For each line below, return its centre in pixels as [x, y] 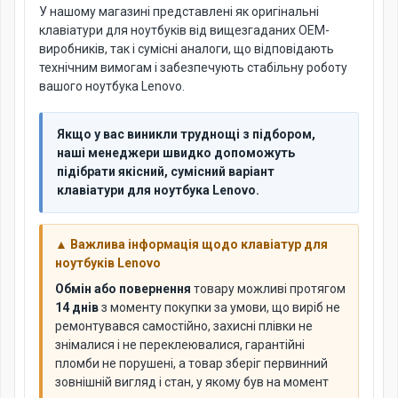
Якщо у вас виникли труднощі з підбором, [186, 134]
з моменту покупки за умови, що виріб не [219, 307]
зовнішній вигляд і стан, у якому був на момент [192, 382]
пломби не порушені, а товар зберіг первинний [191, 363]
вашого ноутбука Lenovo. [112, 86]
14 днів [77, 307]
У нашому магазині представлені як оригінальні [179, 12]
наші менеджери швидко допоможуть [176, 153]
